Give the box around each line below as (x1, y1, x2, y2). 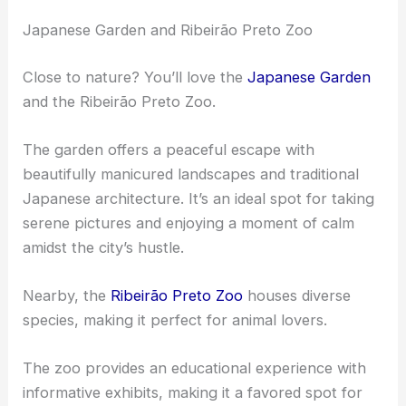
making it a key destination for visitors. (23, 115, 290, 134)
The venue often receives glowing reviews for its (23, 66, 362, 85)
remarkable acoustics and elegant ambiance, (23, 91, 335, 110)
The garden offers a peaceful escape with (23, 283, 315, 302)
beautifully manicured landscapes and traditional (23, 307, 360, 326)
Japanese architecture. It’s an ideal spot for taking (23, 332, 375, 351)
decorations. (23, 17, 109, 36)
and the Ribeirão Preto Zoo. (23, 234, 217, 253)
